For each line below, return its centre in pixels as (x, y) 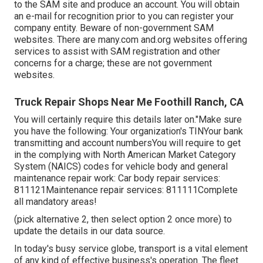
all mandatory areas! (55, 202)
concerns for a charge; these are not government (113, 63)
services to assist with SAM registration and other (117, 52)
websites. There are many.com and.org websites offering (131, 40)
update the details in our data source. (90, 231)
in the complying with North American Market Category (125, 155)
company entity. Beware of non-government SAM (114, 28)
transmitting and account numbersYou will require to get (127, 143)
